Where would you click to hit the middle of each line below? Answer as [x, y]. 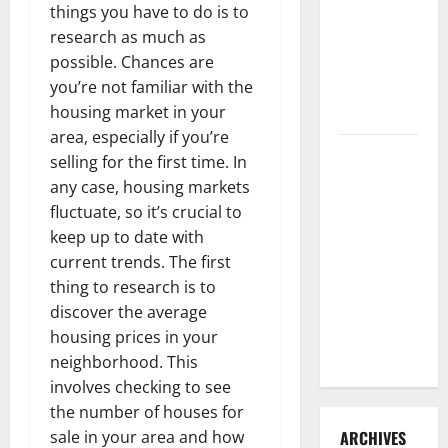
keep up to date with [127, 236]
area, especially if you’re [139, 136]
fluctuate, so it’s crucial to [146, 211]
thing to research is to [133, 286]
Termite [364, 89]
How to [362, 154]
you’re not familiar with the [151, 86]
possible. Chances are [132, 61]
